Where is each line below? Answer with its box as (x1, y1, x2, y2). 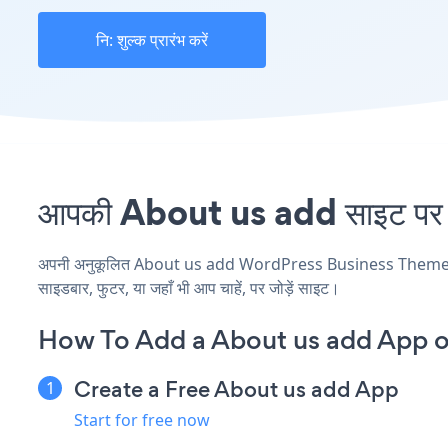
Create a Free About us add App (74, 373, 399, 405)
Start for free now (74, 408, 210, 431)
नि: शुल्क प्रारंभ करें (96, 29, 208, 51)
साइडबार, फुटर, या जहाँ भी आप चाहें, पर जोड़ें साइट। (38, 276, 340, 299)
